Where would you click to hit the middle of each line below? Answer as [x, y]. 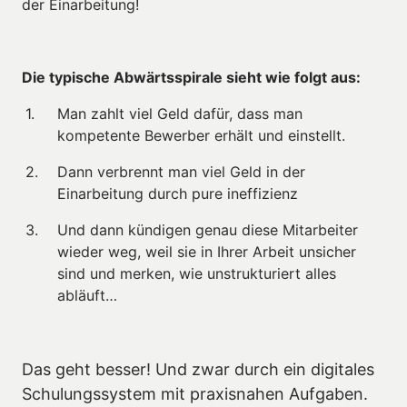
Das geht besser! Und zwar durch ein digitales [198, 369]
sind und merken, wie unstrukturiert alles [197, 273]
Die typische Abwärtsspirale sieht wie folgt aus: [191, 77]
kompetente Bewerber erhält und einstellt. [201, 135]
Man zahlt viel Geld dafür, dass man [180, 113]
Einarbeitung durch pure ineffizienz [178, 193]
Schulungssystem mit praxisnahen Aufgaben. [195, 393]
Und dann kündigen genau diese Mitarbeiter [208, 229]
